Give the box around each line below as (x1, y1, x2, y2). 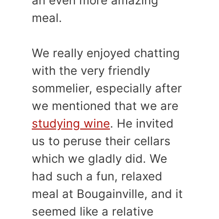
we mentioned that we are (32, 99, 178, 113)
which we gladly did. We (32, 152, 167, 166)
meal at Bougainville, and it (32, 187, 183, 201)
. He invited (110, 116, 174, 131)
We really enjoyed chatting (32, 46, 180, 60)
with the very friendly (32, 64, 150, 78)
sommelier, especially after (32, 81, 182, 95)
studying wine (32, 116, 110, 131)
